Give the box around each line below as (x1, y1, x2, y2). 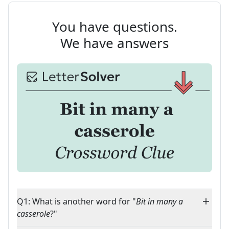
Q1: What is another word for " (17, 196, 136, 208)
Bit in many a (136, 196, 183, 208)
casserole (17, 208, 50, 220)
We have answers (60, 34, 169, 52)
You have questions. (52, 17, 177, 36)
